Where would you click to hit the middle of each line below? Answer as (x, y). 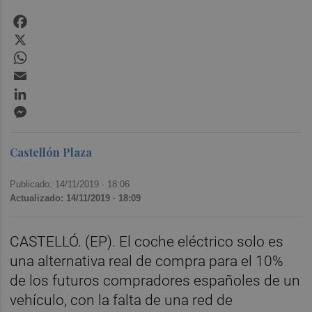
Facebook (54, 17)
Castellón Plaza (51, 152)
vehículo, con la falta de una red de (122, 300)
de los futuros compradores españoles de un (155, 280)
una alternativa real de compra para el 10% (147, 261)
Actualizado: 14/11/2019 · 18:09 (76, 198)
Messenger (58, 108)
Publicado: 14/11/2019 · (59, 184)
